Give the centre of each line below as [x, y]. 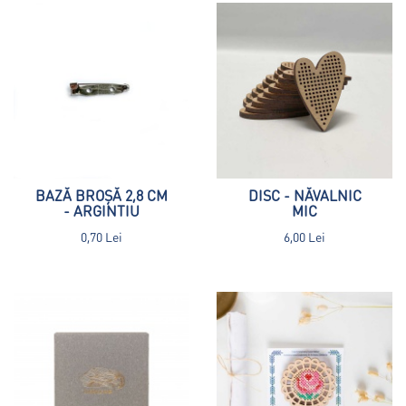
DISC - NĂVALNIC [304, 195]
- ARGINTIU [101, 210]
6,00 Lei [304, 236]
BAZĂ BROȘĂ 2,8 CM [101, 195]
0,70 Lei [101, 236]
